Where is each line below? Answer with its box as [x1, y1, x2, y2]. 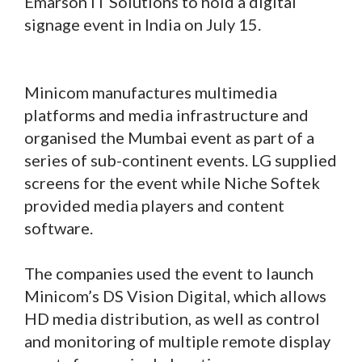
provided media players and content [24, 195, 284, 215]
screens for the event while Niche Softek [24, 172, 320, 192]
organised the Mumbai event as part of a [24, 127, 314, 147]
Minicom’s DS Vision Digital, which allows [24, 285, 326, 305]
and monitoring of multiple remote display [24, 330, 330, 351]
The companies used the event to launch [24, 263, 314, 283]
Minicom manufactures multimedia [24, 82, 277, 102]
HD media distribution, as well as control [24, 308, 320, 328]
